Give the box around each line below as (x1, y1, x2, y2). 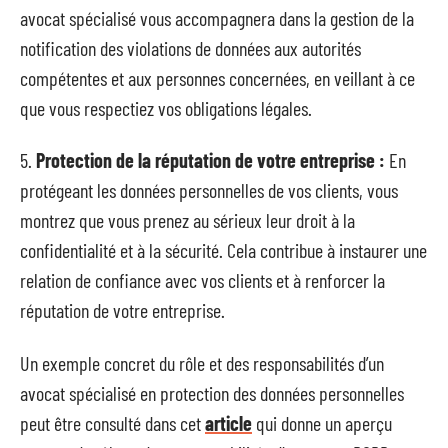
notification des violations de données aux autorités (20, 35, 361, 60)
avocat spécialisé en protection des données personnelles (20, 380, 404, 405)
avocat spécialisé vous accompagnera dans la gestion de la (20, 5, 414, 30)
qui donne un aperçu (252, 410, 392, 435)
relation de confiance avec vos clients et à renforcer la (20, 268, 385, 292)
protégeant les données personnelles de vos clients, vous (20, 178, 398, 202)
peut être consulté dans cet (20, 410, 205, 435)
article (205, 410, 252, 435)
